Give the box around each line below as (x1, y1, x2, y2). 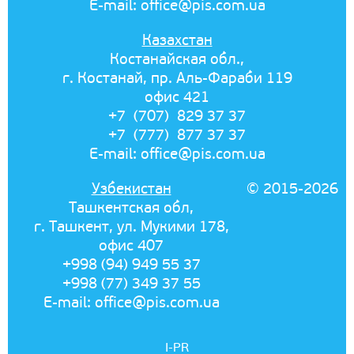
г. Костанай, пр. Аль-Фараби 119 (62, 68, 292, 88)
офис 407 (99, 235, 164, 255)
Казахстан (141, 30, 213, 50)
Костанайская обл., (110, 49, 244, 69)
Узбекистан (91, 179, 171, 198)
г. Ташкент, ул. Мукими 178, (33, 217, 229, 236)
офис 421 (145, 87, 209, 107)
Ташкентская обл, (69, 198, 194, 217)
